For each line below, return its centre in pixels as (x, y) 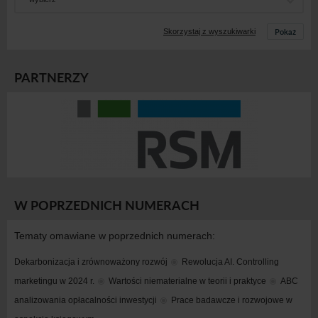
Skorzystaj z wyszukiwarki (209, 31)
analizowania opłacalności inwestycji (86, 300)
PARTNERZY (51, 77)
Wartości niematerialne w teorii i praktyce (187, 281)
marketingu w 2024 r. (54, 281)
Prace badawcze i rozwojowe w (232, 300)
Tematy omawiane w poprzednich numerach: (115, 235)
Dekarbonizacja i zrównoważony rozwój (91, 262)
